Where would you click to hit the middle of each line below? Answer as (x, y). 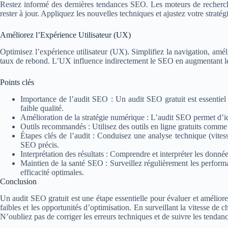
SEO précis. (40, 145)
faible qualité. (42, 108)
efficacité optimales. (52, 172)
